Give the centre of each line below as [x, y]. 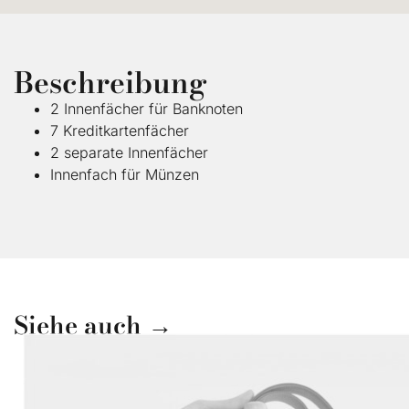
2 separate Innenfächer [129, 153]
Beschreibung [110, 83]
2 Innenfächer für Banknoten [147, 109]
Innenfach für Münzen [125, 175]
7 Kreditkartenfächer [120, 131]
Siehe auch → [93, 326]
